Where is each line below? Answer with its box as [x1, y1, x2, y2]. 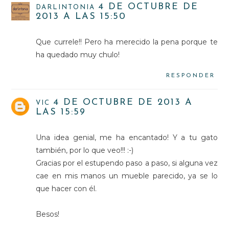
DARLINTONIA [36, 4, 96, 11]
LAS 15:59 [36, 107, 86, 117]
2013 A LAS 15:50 [36, 11, 127, 21]
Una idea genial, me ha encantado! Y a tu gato [36, 132, 218, 142]
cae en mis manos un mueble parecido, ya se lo [36, 171, 218, 180]
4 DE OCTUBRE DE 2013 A [53, 97, 193, 107]
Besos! [36, 209, 60, 219]
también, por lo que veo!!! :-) [36, 145, 134, 155]
